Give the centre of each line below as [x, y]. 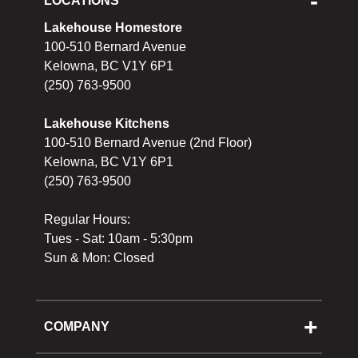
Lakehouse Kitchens [107, 123]
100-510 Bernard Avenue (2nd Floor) [148, 143]
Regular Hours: [87, 219]
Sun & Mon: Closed [99, 258]
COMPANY [77, 326]
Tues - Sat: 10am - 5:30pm [118, 239]
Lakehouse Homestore [113, 28]
